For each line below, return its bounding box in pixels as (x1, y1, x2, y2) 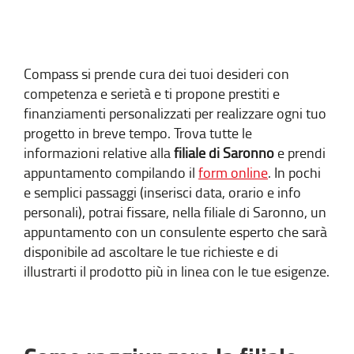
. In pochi (268, 163, 321, 183)
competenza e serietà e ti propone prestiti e (24, 84, 280, 104)
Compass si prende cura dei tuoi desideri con (24, 64, 289, 84)
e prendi (274, 143, 326, 163)
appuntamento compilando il (24, 163, 198, 183)
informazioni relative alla (24, 143, 174, 163)
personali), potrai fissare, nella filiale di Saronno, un (24, 202, 326, 222)
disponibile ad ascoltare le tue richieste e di (24, 242, 278, 262)
